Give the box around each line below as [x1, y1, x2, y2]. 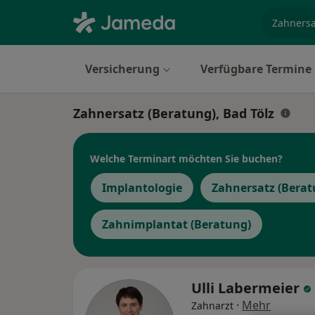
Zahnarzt [191, 299, 233, 312]
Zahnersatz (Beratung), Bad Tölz [73, 105, 274, 122]
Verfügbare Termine [200, 61, 311, 77]
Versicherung [85, 61, 160, 77]
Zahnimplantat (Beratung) [102, 217, 251, 232]
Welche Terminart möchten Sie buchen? [90, 151, 283, 165]
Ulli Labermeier [191, 278, 303, 297]
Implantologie [102, 180, 182, 195]
